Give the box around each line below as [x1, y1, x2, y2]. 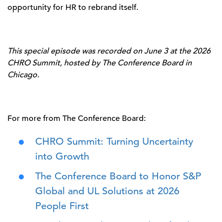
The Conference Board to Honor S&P [35, 170, 201, 183]
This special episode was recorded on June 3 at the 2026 [7, 46, 211, 56]
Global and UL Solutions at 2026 [35, 185, 179, 198]
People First [35, 200, 89, 213]
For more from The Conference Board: [7, 113, 146, 124]
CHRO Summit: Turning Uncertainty [35, 135, 193, 148]
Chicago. [7, 70, 39, 80]
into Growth [35, 150, 89, 163]
